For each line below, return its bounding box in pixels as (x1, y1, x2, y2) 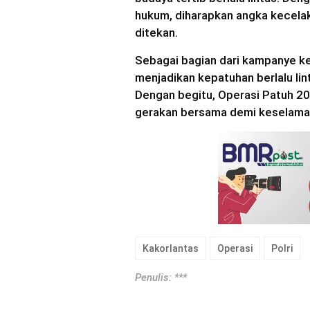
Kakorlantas (143, 242, 199, 254)
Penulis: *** (135, 271, 187, 284)
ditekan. (135, 26, 178, 40)
